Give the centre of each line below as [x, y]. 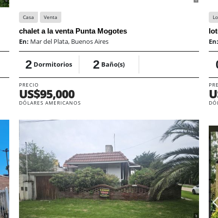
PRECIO [29, 84]
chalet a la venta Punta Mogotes [73, 31]
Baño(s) [113, 64]
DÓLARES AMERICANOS [50, 102]
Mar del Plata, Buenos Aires [69, 41]
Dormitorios [53, 64]
